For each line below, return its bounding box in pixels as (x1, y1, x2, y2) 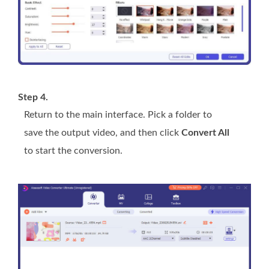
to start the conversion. (24, 145, 122, 156)
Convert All (181, 127, 229, 138)
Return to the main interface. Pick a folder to (24, 109, 212, 119)
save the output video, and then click (24, 127, 181, 138)
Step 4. (18, 92, 48, 102)
